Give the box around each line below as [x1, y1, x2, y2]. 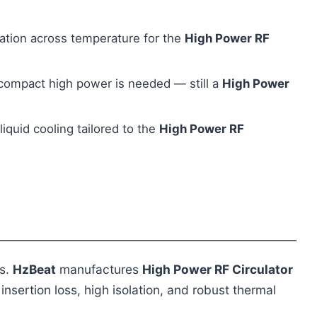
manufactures [55, 262, 142, 277]
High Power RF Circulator [142, 262, 293, 277]
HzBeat [12, 262, 56, 277]
